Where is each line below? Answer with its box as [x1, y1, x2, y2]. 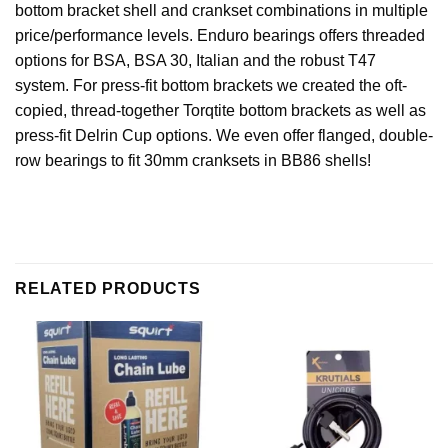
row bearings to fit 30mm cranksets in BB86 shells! [15, 152, 371, 170]
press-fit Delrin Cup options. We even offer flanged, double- [15, 127, 433, 145]
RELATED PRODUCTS [15, 280, 201, 298]
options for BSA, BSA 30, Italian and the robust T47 [15, 52, 376, 70]
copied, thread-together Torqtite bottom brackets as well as [15, 102, 426, 120]
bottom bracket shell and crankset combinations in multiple [15, 2, 428, 20]
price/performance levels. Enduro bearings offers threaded [15, 27, 425, 45]
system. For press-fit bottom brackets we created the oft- [15, 77, 407, 95]
